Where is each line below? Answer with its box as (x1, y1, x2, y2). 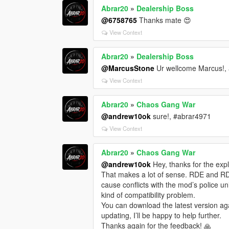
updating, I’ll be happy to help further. (101, 210, 222, 220)
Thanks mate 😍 (137, 14, 192, 25)
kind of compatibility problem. (101, 189, 196, 200)
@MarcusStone (101, 62, 155, 73)
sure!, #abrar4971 (151, 110, 212, 121)
